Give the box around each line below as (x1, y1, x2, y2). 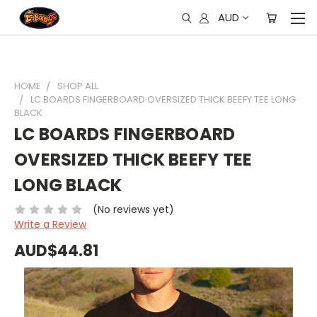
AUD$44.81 (14, 239, 98, 262)
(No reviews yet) (92, 202, 174, 217)
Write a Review (14, 217, 86, 231)
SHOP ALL (57, 79, 98, 93)
